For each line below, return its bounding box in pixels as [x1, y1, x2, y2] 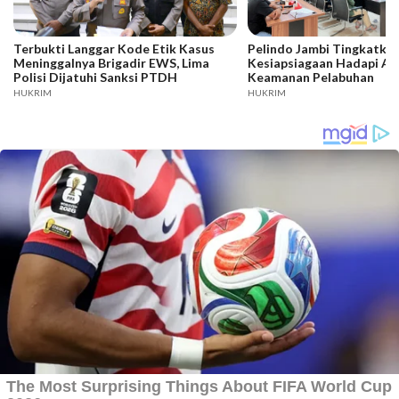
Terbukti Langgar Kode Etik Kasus [13, 41, 215, 57]
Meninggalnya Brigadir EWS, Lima [13, 55, 209, 71]
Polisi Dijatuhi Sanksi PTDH [13, 69, 177, 85]
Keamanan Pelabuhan [247, 69, 374, 85]
